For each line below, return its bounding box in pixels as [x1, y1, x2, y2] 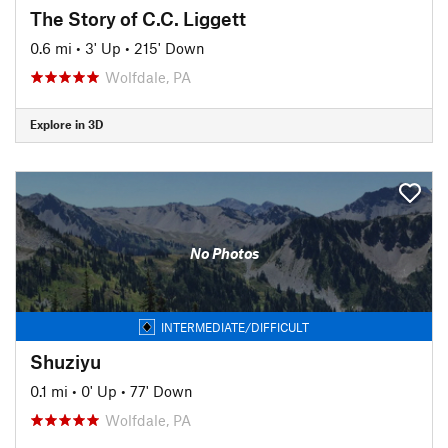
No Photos [189, 244, 259, 262]
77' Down [130, 381, 193, 400]
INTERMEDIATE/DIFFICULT [161, 319, 309, 334]
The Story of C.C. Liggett [30, 6, 246, 30]
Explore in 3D [30, 117, 103, 131]
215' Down [134, 38, 205, 57]
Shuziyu [30, 349, 101, 373]
